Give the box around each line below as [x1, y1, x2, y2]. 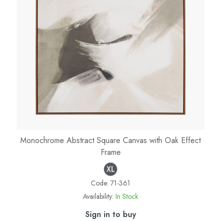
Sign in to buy [85, 208, 136, 220]
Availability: [83, 191, 113, 201]
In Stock [115, 191, 138, 201]
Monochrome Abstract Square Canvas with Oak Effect [20, 134, 201, 146]
